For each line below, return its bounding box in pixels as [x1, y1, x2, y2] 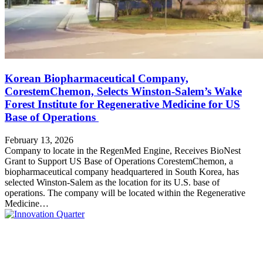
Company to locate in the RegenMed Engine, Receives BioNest [5, 145, 241, 156]
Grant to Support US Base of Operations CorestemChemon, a [5, 156, 233, 166]
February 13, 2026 [5, 134, 73, 145]
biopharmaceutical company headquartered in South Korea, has [5, 166, 239, 177]
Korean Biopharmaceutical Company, [5, 72, 188, 85]
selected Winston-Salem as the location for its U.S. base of [5, 177, 220, 187]
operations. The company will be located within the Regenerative [5, 187, 245, 198]
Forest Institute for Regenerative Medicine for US [5, 98, 240, 111]
